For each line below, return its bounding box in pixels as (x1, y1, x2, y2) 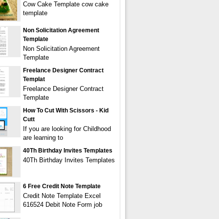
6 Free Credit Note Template (23, 183, 101, 190)
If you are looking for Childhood (23, 125, 111, 132)
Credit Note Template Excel (23, 192, 101, 199)
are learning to (23, 134, 63, 141)
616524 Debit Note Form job (23, 201, 102, 208)
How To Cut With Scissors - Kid (23, 107, 109, 114)
